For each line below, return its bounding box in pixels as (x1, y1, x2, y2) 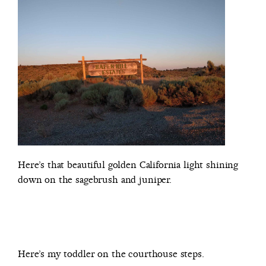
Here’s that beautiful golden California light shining (18, 159, 239, 172)
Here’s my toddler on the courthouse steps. (18, 248, 204, 261)
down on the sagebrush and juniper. (18, 173, 172, 186)
